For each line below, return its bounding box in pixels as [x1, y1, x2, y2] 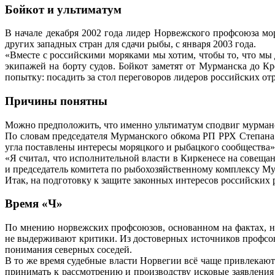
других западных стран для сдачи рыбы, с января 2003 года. [5, 39, 256, 50]
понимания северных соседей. [5, 244, 132, 255]
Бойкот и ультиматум [5, 2, 122, 16]
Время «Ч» [5, 197, 63, 211]
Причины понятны [5, 95, 107, 108]
